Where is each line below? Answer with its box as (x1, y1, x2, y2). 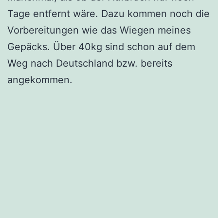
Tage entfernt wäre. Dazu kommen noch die (7, 7, 210, 19)
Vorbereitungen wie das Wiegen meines (7, 24, 191, 36)
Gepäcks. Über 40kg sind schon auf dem (7, 40, 195, 53)
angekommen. (7, 73, 73, 86)
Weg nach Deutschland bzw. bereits (7, 57, 172, 69)
